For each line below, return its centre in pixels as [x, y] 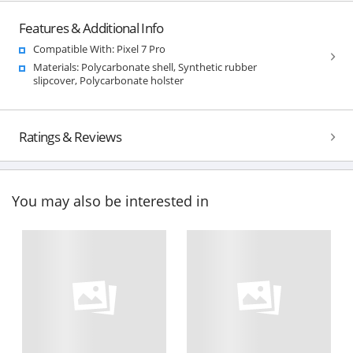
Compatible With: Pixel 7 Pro [99, 48]
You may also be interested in [110, 201]
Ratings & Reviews [70, 136]
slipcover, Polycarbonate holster [108, 80]
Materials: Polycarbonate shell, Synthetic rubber [145, 67]
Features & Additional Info [91, 28]
